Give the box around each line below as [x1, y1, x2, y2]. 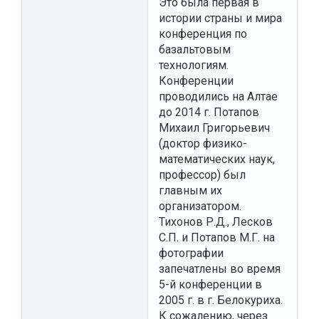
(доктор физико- [159, 136, 247, 150]
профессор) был [159, 167, 246, 182]
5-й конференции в [159, 277, 262, 291]
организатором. [159, 199, 241, 213]
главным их [159, 183, 222, 197]
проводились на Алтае [159, 89, 278, 103]
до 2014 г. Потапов [159, 105, 259, 119]
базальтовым [159, 42, 231, 56]
